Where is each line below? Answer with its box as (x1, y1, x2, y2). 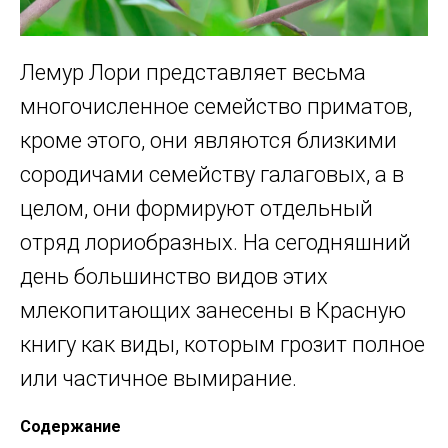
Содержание (20, 417, 121, 437)
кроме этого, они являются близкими (20, 128, 397, 154)
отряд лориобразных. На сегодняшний (20, 230, 411, 256)
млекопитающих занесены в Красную (20, 298, 406, 324)
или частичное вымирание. (20, 366, 297, 392)
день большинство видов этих (20, 264, 328, 290)
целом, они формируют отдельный (20, 196, 373, 222)
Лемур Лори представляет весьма (20, 60, 366, 86)
